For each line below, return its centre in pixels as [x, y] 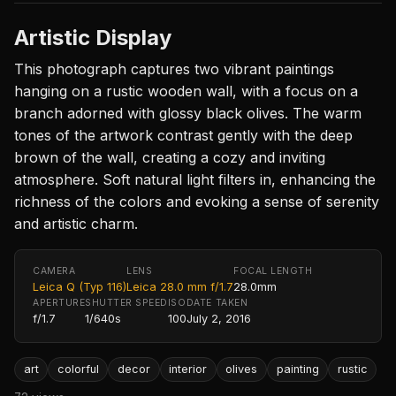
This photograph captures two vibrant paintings [174, 69]
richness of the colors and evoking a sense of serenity [197, 201]
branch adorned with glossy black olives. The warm [188, 113]
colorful [78, 369]
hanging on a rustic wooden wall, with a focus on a [186, 91]
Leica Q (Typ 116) [80, 286]
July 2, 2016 [218, 318]
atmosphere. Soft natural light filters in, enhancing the [195, 179]
